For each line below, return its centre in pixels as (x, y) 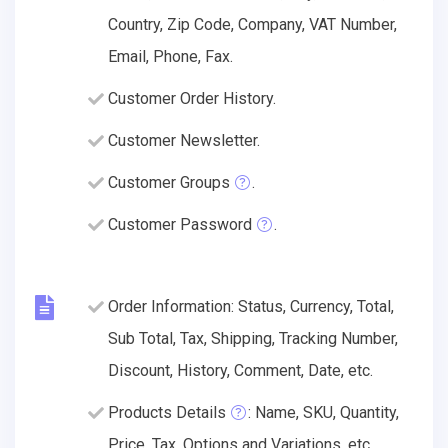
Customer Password (180, 224)
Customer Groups (169, 182)
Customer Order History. (192, 98)
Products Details (167, 412)
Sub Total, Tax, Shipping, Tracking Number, (253, 338)
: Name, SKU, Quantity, (323, 412)
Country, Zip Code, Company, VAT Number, (252, 24)
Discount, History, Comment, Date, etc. (240, 370)
